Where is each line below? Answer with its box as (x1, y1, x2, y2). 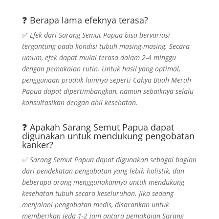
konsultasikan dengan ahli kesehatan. (22, 98, 138, 107)
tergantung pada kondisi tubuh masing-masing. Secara (22, 42, 190, 51)
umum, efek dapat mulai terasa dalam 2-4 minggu (22, 53, 176, 62)
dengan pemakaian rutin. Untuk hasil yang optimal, (22, 64, 180, 73)
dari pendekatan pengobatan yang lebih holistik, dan (22, 166, 184, 175)
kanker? (22, 139, 53, 151)
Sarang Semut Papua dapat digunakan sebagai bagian (29, 155, 197, 164)
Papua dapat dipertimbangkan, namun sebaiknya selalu (22, 87, 194, 96)
